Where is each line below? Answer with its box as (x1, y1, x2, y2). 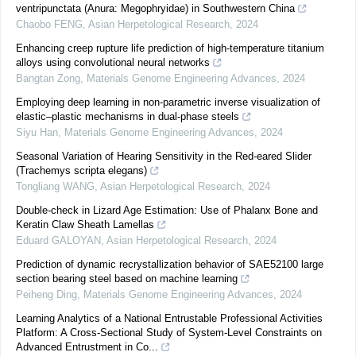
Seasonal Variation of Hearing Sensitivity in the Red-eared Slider (16, 150, 311, 162)
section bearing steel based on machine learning (16, 273, 238, 284)
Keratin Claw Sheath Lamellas (16, 219, 154, 230)
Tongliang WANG (16, 180, 95, 192)
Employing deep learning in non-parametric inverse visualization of (16, 96, 320, 108)
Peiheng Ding (16, 288, 77, 300)
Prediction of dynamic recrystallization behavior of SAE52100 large (16, 258, 323, 270)
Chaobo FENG (16, 18, 83, 30)
